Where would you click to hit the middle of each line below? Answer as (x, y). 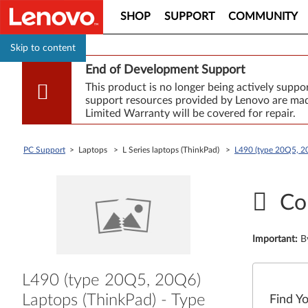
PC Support (44, 150)
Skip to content (43, 48)
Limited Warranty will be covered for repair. (190, 113)
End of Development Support (165, 70)
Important (274, 239)
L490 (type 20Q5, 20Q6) (111, 280)
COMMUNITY (263, 16)
